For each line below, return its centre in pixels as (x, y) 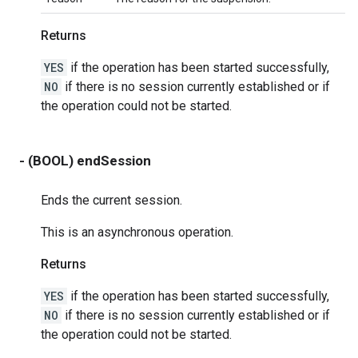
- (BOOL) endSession (85, 160)
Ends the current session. (111, 200)
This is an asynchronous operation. (137, 232)
